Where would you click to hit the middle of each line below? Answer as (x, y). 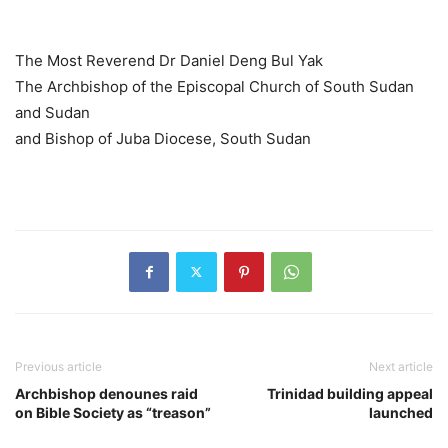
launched (401, 412)
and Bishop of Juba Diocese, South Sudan (163, 138)
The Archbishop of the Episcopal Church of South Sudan (214, 86)
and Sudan (52, 112)
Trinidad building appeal (350, 393)
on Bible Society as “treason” (113, 412)
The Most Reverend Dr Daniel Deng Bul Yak (169, 60)
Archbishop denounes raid (106, 393)
